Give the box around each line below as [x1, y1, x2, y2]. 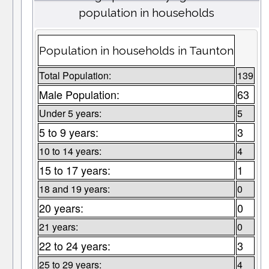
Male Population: [38, 86, 119, 103]
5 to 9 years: [38, 124, 98, 141]
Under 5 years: [38, 106, 101, 121]
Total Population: [38, 68, 111, 83]
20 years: [38, 200, 83, 216]
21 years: [38, 220, 78, 234]
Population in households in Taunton [38, 44, 234, 58]
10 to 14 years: [38, 144, 101, 159]
